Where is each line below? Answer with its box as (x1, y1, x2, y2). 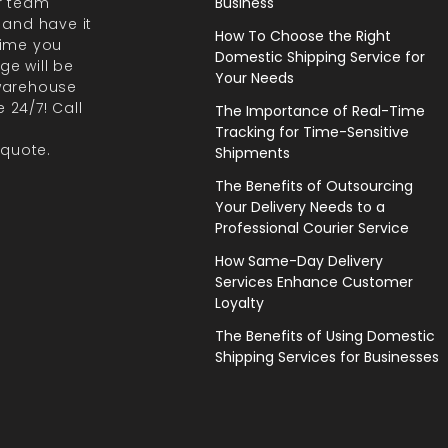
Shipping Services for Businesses (214, 346, 439, 367)
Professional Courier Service (214, 217, 409, 238)
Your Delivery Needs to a (214, 196, 385, 217)
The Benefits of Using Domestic (214, 325, 435, 346)
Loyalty (214, 292, 264, 313)
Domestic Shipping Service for (214, 46, 425, 67)
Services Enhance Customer (214, 271, 413, 292)
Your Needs (214, 67, 294, 88)
